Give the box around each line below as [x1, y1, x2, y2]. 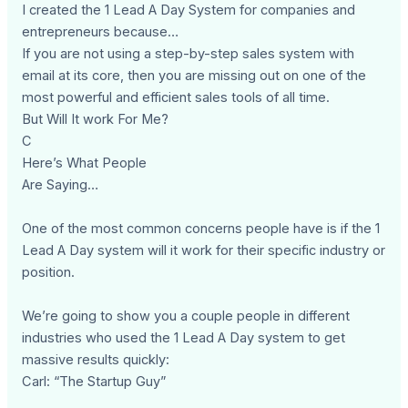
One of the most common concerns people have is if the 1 [22, 220, 381, 238]
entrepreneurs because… [22, 24, 179, 41]
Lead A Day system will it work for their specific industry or [22, 242, 386, 260]
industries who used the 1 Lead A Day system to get [22, 330, 346, 347]
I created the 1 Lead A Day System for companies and [22, 2, 356, 19]
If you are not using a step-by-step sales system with [22, 46, 355, 63]
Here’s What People [22, 155, 148, 172]
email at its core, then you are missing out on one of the [22, 67, 367, 85]
